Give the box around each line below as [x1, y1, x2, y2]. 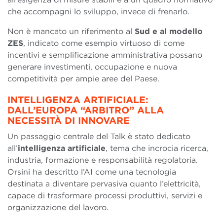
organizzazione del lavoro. [7, 203, 109, 213]
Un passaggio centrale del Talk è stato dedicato [7, 132, 190, 142]
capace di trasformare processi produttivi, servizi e [7, 191, 202, 201]
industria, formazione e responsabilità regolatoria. [7, 155, 198, 165]
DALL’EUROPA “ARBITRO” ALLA [7, 105, 164, 116]
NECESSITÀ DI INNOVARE [7, 115, 130, 127]
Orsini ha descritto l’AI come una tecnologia [7, 167, 176, 177]
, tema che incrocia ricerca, [106, 144, 208, 153]
